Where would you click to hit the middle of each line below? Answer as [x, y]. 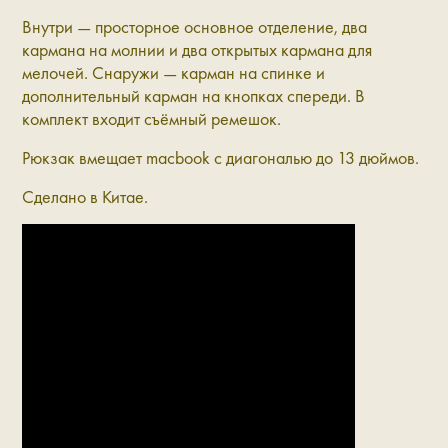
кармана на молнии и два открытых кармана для [197, 50]
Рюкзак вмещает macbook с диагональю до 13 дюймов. [220, 158]
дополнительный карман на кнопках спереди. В [193, 96]
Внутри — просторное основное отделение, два [194, 27]
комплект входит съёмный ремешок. [151, 119]
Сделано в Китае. [85, 197]
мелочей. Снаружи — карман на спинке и [173, 73]
